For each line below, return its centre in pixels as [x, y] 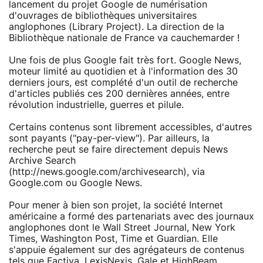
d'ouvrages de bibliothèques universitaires [103, 16]
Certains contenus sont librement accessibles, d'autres [130, 127]
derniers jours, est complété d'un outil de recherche [123, 82]
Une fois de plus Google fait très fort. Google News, [125, 60]
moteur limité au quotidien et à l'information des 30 [123, 71]
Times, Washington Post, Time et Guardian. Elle [113, 239]
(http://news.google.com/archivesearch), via [107, 172]
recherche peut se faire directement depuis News [118, 149]
